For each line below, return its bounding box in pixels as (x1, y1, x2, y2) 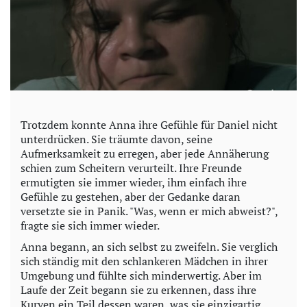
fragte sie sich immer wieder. (21, 217, 160, 233)
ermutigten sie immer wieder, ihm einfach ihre (21, 174, 247, 190)
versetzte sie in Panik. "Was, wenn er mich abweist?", (21, 203, 278, 219)
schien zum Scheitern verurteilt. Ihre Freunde (21, 160, 242, 175)
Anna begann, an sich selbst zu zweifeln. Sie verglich (21, 238, 278, 254)
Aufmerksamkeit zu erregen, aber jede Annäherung (21, 145, 269, 161)
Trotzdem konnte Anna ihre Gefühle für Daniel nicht (21, 116, 278, 132)
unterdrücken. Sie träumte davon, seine (21, 131, 212, 147)
